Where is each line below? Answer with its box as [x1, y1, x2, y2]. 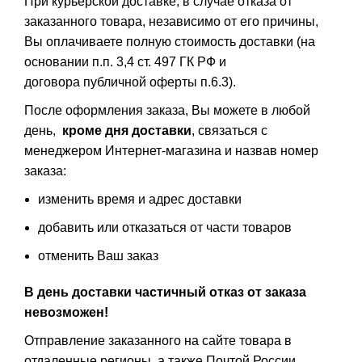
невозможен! [24, 305, 108, 319]
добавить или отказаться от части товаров [38, 220, 292, 234]
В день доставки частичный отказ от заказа [24, 284, 306, 299]
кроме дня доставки [59, 123, 192, 137]
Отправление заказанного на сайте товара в [24, 333, 292, 347]
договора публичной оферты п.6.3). [24, 74, 236, 89]
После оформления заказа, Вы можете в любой [24, 103, 310, 117]
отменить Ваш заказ [38, 248, 158, 263]
